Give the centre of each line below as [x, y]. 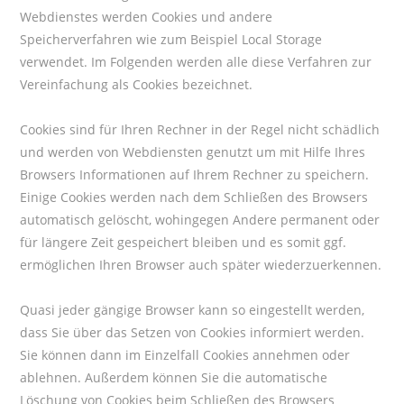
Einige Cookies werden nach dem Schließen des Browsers [194, 197]
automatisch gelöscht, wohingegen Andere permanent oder [200, 219]
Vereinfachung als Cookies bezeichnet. [137, 84]
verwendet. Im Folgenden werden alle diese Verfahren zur [196, 61]
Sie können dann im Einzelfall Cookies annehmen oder [185, 354]
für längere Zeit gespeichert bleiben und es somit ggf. [184, 242]
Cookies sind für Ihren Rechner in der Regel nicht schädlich [200, 129]
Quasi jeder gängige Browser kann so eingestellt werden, [193, 309]
